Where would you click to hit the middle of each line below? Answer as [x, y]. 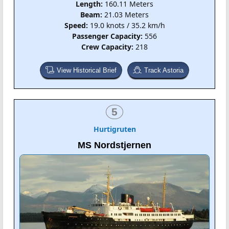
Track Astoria [164, 70]
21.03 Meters [125, 14]
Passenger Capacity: [107, 36]
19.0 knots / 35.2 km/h [126, 25]
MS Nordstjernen [114, 145]
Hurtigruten [114, 129]
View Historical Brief [87, 70]
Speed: [76, 25]
